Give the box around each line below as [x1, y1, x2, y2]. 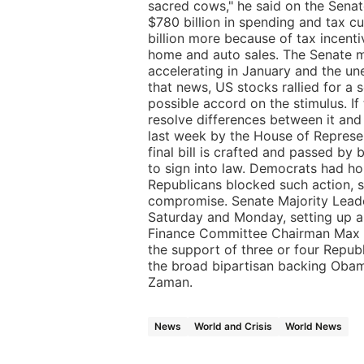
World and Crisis [194, 319, 272, 332]
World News [285, 319, 342, 332]
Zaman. [148, 273, 193, 290]
